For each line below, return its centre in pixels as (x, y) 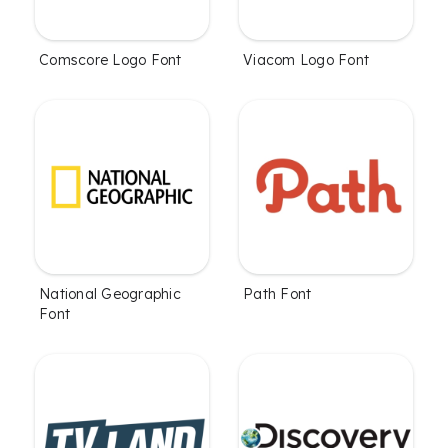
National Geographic (110, 293)
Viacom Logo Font (306, 59)
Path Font (277, 293)
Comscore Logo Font (110, 59)
